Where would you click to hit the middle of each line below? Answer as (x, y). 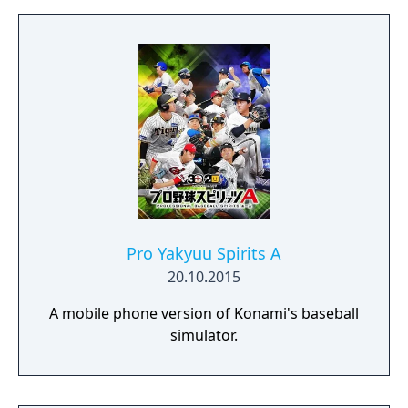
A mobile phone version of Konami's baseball (204, 313)
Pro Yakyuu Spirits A (204, 253)
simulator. (204, 335)
